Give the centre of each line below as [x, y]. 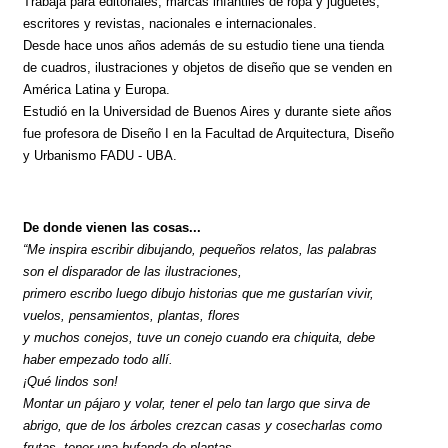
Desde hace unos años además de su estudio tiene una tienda [204, 46]
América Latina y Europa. [99, 90]
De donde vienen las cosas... [112, 228]
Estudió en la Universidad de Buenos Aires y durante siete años [208, 112]
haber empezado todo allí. [100, 360]
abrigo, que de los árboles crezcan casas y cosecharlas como [203, 426]
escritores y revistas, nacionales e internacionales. [172, 24]
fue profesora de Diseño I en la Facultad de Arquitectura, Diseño [209, 134]
